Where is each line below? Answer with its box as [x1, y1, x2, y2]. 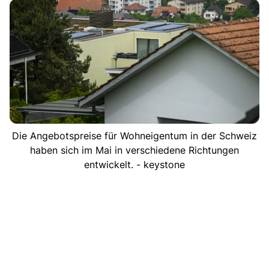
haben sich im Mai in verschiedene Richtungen [30, 144, 239, 156]
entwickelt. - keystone [84, 158, 185, 171]
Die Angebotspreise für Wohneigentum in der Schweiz [12, 129, 257, 142]
